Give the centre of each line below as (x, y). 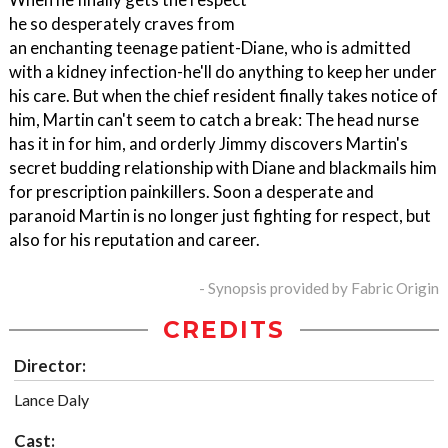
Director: (50, 366)
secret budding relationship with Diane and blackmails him (223, 168)
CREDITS (224, 330)
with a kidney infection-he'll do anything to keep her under (223, 72)
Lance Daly (51, 400)
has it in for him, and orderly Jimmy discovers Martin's (208, 144)
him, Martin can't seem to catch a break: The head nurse (214, 120)
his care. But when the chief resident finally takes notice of (223, 96)
